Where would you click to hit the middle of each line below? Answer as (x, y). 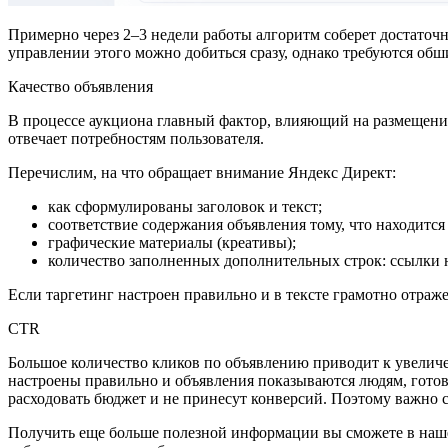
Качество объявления (82, 86)
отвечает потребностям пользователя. (136, 138)
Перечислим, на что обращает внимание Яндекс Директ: (202, 172)
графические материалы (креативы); (174, 242)
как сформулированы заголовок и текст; (187, 206)
